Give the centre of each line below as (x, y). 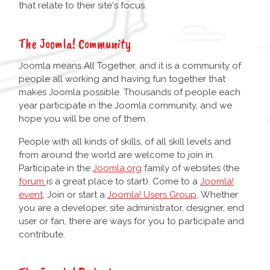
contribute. (42, 235)
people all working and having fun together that (122, 79)
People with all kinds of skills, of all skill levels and (125, 142)
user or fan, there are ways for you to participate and (131, 221)
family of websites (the (190, 168)
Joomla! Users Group (152, 195)
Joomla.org (117, 168)
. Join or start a (75, 195)
